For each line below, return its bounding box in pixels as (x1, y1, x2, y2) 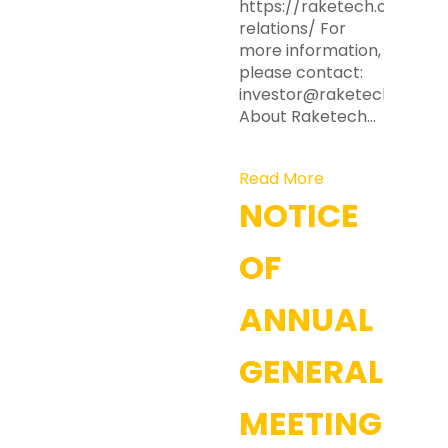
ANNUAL (239, 297, 373, 342)
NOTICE (239, 193, 359, 238)
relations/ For (239, 17, 346, 40)
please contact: (239, 61, 363, 84)
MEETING (239, 401, 382, 446)
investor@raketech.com (239, 83, 431, 106)
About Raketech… (239, 105, 376, 128)
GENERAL (239, 349, 383, 394)
